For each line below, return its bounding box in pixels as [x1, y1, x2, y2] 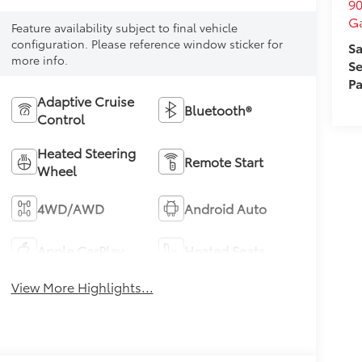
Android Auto [184, 199, 267, 218]
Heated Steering [36, 143, 136, 162]
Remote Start [184, 152, 264, 171]
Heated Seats [184, 241, 266, 260]
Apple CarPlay [36, 241, 124, 260]
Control [36, 109, 85, 128]
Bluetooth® [184, 100, 252, 120]
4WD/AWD [36, 199, 104, 218]
